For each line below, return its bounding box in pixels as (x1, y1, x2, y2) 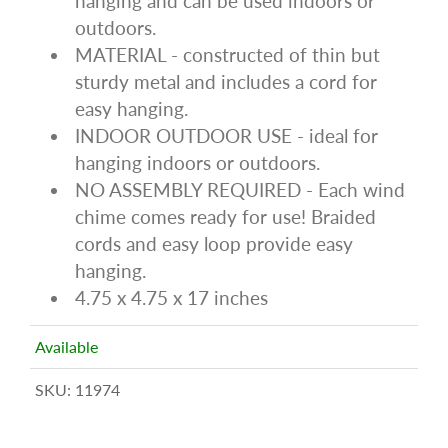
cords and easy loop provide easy (75, 231, 353, 255)
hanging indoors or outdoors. (75, 150, 320, 174)
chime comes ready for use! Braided (75, 204, 376, 228)
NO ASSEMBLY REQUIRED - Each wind (75, 177, 405, 201)
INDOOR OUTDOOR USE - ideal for (75, 123, 378, 147)
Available (35, 336, 98, 356)
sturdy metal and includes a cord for (75, 69, 377, 93)
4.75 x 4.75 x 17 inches (75, 285, 268, 309)
